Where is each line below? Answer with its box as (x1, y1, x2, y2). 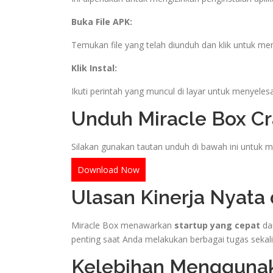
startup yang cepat (174, 219, 260, 231)
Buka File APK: (71, 15, 132, 27)
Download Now (77, 163, 140, 175)
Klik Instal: (71, 62, 117, 74)
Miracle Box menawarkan (71, 219, 174, 231)
